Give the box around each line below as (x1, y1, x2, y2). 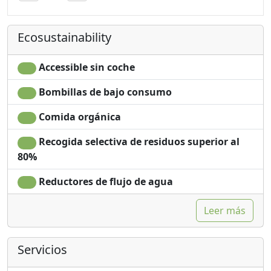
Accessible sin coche (36, 60, 135, 74)
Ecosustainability (18, 28, 111, 45)
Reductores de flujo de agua (36, 174, 173, 188)
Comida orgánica (36, 110, 121, 124)
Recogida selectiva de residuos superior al (36, 135, 240, 149)
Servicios (18, 241, 67, 258)
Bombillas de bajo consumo (36, 85, 172, 99)
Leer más (204, 203, 246, 217)
